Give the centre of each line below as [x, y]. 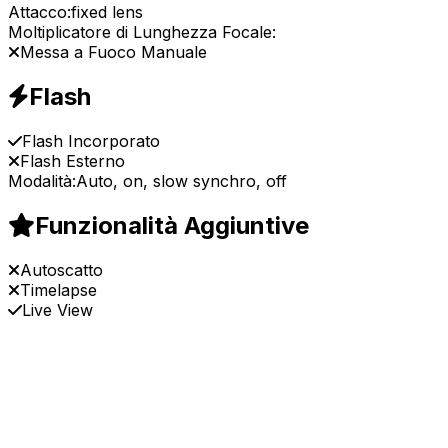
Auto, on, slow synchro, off [181, 180]
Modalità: [42, 180]
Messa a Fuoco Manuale [113, 52]
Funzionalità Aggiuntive [172, 225]
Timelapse [58, 289]
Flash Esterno [72, 160]
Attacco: [39, 12]
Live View [57, 309]
